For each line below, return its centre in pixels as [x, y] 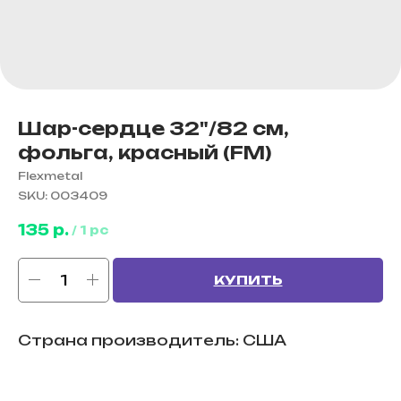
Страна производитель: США [152, 340]
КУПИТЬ [248, 279]
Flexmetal [50, 176]
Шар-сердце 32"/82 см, [154, 128]
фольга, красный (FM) [145, 153]
